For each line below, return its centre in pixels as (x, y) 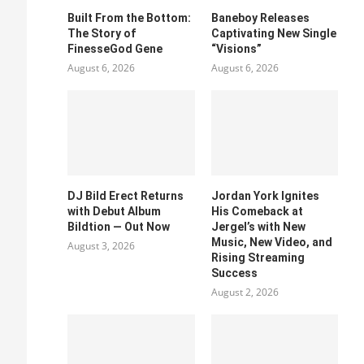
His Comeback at (257, 211)
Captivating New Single (273, 34)
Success (234, 273)
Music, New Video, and (271, 242)
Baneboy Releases (260, 18)
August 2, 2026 (245, 292)
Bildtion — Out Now (119, 226)
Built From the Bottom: (130, 18)
